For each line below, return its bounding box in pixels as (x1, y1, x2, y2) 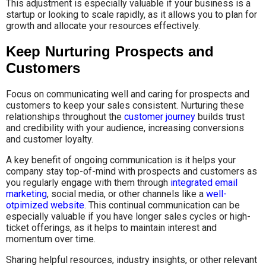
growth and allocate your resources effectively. (6, 20, 200, 32)
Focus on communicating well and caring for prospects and (6, 88, 249, 100)
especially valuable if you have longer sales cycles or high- (6, 211, 251, 223)
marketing (6, 188, 47, 200)
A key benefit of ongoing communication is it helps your (6, 154, 236, 166)
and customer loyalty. (6, 134, 93, 145)
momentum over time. (6, 233, 96, 245)
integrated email (170, 177, 237, 189)
